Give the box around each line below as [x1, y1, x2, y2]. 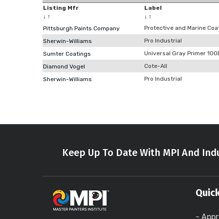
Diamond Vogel [43, 63, 85, 70]
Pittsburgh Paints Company [43, 25, 120, 32]
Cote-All [144, 63, 167, 69]
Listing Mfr [43, 4, 79, 11]
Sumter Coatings [43, 50, 91, 57]
